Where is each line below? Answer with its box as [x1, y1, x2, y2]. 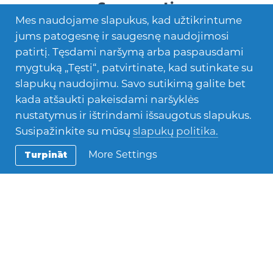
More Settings [88, 149, 157, 161]
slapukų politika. [133, 124, 218, 137]
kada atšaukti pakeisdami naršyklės [15, 93, 199, 105]
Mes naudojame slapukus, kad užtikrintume [15, 13, 242, 26]
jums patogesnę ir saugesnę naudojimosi [15, 29, 229, 42]
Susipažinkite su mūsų [15, 124, 133, 137]
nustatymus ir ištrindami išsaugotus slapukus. [15, 108, 252, 121]
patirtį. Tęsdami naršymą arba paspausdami [15, 45, 244, 58]
